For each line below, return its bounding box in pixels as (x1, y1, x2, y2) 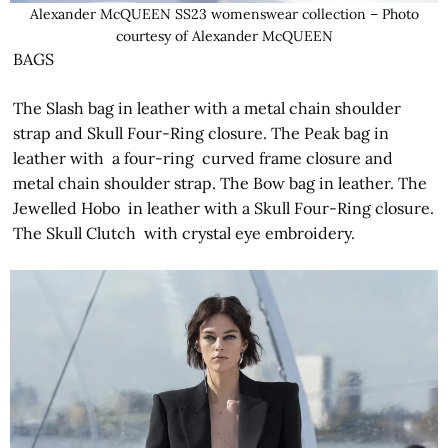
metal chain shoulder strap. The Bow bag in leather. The (13, 172, 428, 193)
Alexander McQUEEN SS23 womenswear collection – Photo (29, 4, 419, 23)
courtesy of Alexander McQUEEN (115, 26, 333, 45)
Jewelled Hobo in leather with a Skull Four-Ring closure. (13, 197, 435, 218)
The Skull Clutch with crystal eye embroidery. (13, 222, 356, 243)
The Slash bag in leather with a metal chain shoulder (13, 97, 402, 118)
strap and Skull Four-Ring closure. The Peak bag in (13, 122, 390, 143)
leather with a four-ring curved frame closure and (13, 147, 394, 168)
